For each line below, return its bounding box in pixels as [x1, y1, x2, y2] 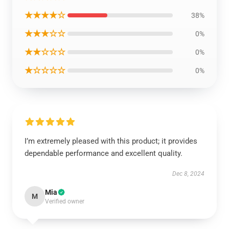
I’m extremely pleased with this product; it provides [25, 136, 197, 146]
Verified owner [45, 198, 84, 205]
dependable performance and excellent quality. [25, 149, 182, 158]
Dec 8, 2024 [172, 170, 204, 177]
